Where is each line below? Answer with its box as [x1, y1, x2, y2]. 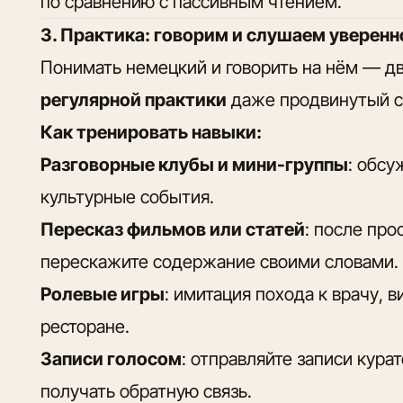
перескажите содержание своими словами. [40, 250, 399, 273]
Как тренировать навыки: [40, 121, 263, 143]
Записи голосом [40, 347, 183, 370]
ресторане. [40, 315, 130, 337]
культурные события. [40, 185, 215, 208]
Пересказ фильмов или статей [40, 218, 306, 240]
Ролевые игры [40, 282, 166, 305]
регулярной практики [40, 88, 228, 111]
